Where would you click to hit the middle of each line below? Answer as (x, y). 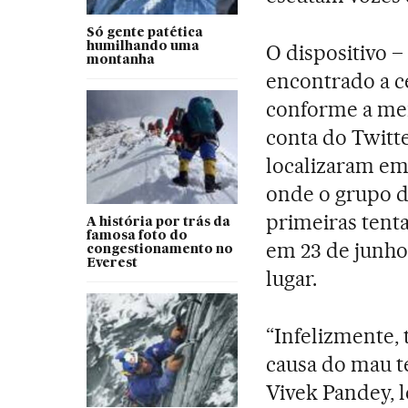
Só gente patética (144, 32)
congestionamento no (159, 249)
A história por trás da (158, 222)
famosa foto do (137, 235)
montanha (120, 60)
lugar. (292, 278)
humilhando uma (143, 46)
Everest (112, 263)
